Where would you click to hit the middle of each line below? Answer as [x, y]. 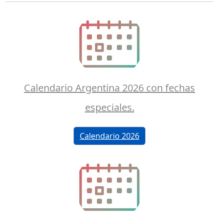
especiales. [109, 108]
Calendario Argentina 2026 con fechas [109, 88]
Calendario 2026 [109, 136]
